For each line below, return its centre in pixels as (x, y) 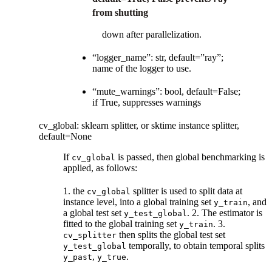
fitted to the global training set (121, 223)
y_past (78, 257)
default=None (65, 136)
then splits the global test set (171, 234)
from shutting (120, 12)
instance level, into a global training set (138, 202)
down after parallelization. (152, 34)
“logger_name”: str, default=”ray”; (158, 57)
